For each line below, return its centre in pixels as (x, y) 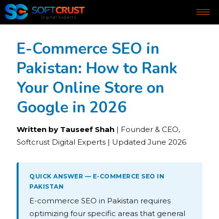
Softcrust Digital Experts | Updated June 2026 (101, 142)
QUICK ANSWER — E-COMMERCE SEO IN (97, 176)
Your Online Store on (90, 88)
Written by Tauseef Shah (66, 130)
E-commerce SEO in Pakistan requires (100, 201)
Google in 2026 (72, 108)
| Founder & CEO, (147, 130)
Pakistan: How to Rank (97, 68)
